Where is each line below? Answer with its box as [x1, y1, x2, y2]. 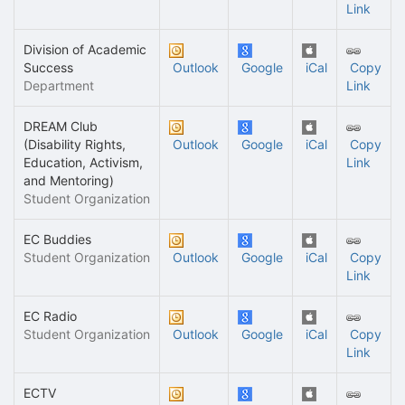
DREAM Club [24, 118, 98, 134]
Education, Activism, [24, 155, 143, 170]
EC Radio [24, 308, 77, 324]
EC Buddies [24, 231, 91, 247]
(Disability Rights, [24, 137, 126, 152]
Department [24, 78, 94, 93]
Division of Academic [24, 42, 146, 57]
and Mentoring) [24, 173, 114, 188]
